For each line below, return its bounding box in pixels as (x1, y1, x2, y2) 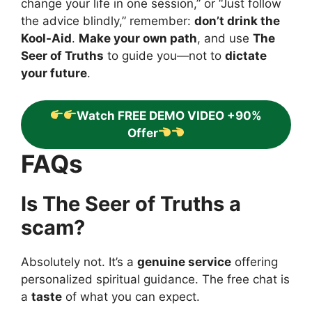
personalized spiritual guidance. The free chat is (21, 272, 290, 286)
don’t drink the (194, 14, 280, 29)
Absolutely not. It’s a (21, 254, 137, 269)
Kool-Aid (21, 31, 72, 46)
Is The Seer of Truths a (21, 191, 241, 216)
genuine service (137, 254, 231, 269)
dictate (225, 49, 267, 63)
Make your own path (79, 31, 197, 46)
